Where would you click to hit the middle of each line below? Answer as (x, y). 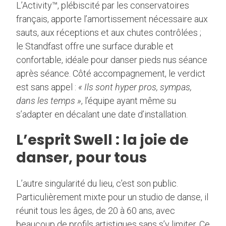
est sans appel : (47, 87)
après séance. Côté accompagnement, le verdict (111, 74)
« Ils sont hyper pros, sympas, (135, 87)
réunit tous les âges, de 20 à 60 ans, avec (96, 211)
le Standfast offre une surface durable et (95, 46)
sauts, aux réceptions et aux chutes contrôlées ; (109, 33)
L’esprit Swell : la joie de (102, 140)
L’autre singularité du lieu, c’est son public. (97, 184)
